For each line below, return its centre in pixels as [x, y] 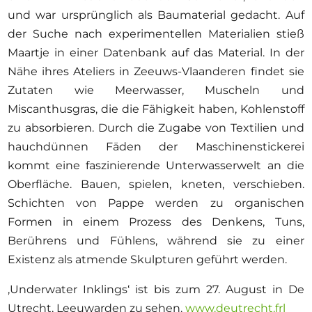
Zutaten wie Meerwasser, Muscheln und [156, 90]
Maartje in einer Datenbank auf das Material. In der [156, 52]
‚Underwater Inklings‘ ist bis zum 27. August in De [156, 289]
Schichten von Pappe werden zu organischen [156, 203]
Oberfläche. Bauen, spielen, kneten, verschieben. [156, 184]
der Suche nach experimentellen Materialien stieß [156, 33]
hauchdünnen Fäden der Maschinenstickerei [156, 146]
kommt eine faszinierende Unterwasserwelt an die [156, 165]
